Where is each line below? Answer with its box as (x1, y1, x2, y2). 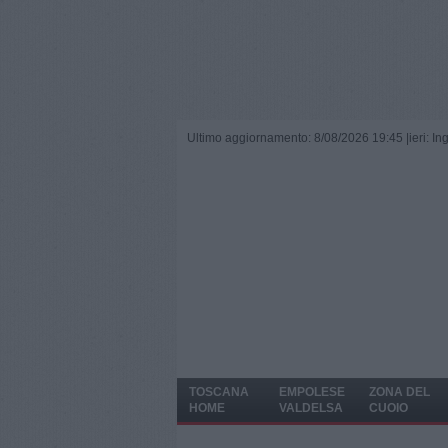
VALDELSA (279, 401, 343, 415)
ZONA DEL (369, 385, 430, 399)
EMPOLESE (279, 385, 345, 399)
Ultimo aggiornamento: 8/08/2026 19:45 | (187, 131, 409, 145)
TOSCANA (189, 385, 249, 399)
